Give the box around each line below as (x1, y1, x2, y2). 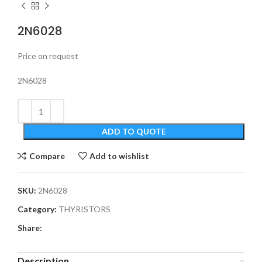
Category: (18, 204, 57, 215)
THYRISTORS (58, 204, 111, 215)
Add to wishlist (89, 150, 150, 161)
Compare (29, 150, 65, 161)
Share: (18, 223, 42, 233)
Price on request (18, 51, 78, 61)
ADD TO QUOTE (102, 126, 166, 137)
